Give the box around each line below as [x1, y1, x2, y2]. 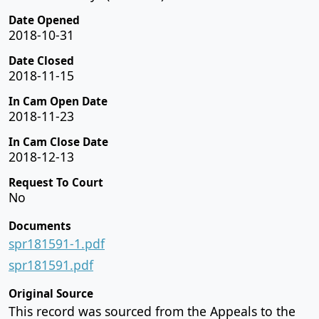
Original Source [9, 286, 93, 301]
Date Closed [9, 53, 74, 68]
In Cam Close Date [9, 134, 108, 150]
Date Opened [9, 12, 80, 28]
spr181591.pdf [9, 256, 93, 273]
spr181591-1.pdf [9, 234, 105, 252]
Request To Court [9, 174, 103, 190]
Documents [9, 218, 71, 234]
